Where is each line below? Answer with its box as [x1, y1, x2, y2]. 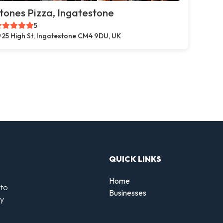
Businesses [109, 187, 146, 198]
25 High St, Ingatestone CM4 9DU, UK [1, 31, 121, 40]
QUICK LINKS [109, 153, 161, 164]
